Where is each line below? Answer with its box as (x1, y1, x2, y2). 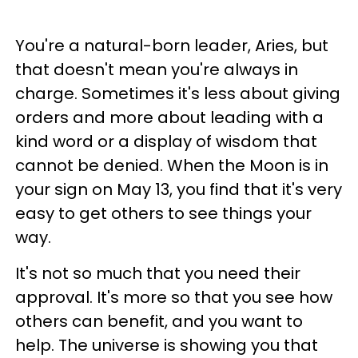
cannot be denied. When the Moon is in (15, 154, 328, 177)
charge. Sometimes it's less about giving (15, 82, 340, 105)
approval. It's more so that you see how (15, 286, 332, 308)
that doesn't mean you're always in (15, 58, 298, 81)
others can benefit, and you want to (15, 310, 303, 332)
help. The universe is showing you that (15, 334, 318, 356)
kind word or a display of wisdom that (15, 130, 317, 153)
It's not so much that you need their (15, 262, 300, 284)
